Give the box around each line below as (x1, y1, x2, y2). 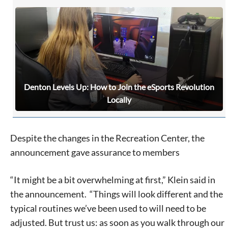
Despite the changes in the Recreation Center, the (10, 132, 205, 144)
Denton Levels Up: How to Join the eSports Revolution (24, 81, 214, 92)
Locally (107, 94, 131, 104)
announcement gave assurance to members (10, 146, 180, 158)
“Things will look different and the (88, 188, 223, 199)
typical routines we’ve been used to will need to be (10, 202, 206, 214)
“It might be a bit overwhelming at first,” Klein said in (10, 174, 215, 185)
